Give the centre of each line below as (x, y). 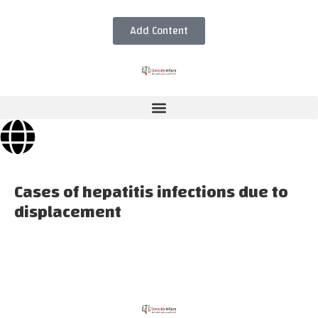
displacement (68, 212)
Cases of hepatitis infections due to (151, 192)
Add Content (159, 31)
